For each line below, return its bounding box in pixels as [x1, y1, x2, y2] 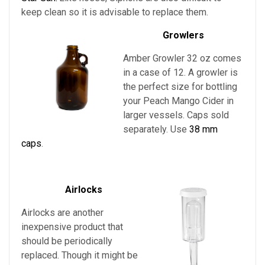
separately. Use [123, 124, 189, 135]
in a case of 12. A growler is [123, 67, 238, 79]
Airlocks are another [21, 207, 104, 219]
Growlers [163, 30, 204, 41]
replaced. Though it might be [21, 250, 138, 261]
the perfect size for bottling [123, 81, 237, 93]
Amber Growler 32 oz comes [123, 53, 241, 64]
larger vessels [123, 109, 183, 121]
